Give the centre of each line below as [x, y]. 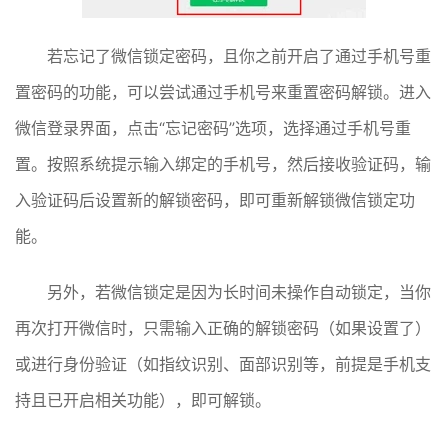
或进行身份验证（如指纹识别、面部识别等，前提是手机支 [223, 363]
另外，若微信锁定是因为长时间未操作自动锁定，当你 [239, 291]
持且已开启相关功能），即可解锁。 [143, 399]
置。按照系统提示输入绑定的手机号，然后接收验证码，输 [223, 163]
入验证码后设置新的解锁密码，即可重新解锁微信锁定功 [215, 199]
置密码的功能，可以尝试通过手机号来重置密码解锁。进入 [223, 91]
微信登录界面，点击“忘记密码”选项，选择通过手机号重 [213, 127]
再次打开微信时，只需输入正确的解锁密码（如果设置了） [223, 327]
